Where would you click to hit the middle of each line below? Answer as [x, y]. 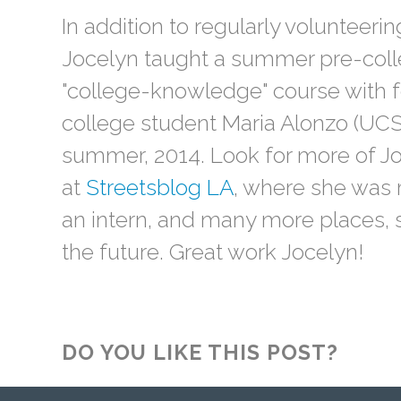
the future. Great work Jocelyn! [213, 252]
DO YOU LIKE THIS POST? [200, 352]
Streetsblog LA [160, 188]
